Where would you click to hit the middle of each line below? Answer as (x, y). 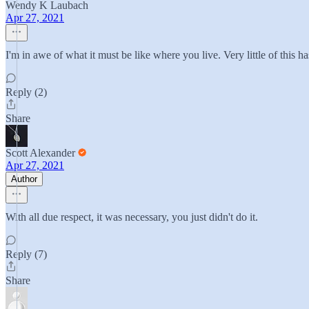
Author (24, 179)
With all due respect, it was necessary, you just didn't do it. (132, 217)
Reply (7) (26, 254)
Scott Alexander (40, 153)
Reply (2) (26, 92)
